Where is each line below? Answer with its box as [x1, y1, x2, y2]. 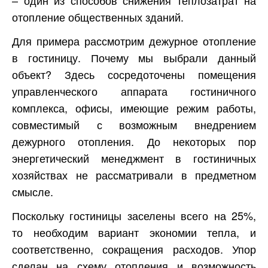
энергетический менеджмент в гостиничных [12, 150, 256, 166]
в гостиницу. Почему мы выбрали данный [12, 50, 256, 66]
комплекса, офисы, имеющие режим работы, [12, 100, 256, 116]
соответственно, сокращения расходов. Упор [12, 241, 256, 257]
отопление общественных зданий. [12, 9, 184, 25]
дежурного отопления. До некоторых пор [12, 133, 256, 150]
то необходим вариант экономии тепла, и [12, 224, 256, 240]
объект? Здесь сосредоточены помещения [12, 66, 256, 83]
